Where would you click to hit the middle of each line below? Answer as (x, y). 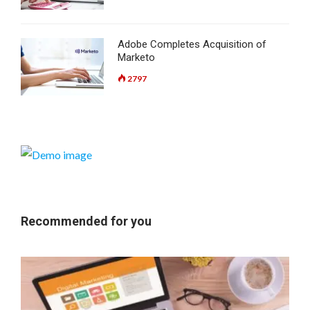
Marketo (136, 58)
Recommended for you (86, 221)
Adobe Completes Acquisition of (192, 45)
